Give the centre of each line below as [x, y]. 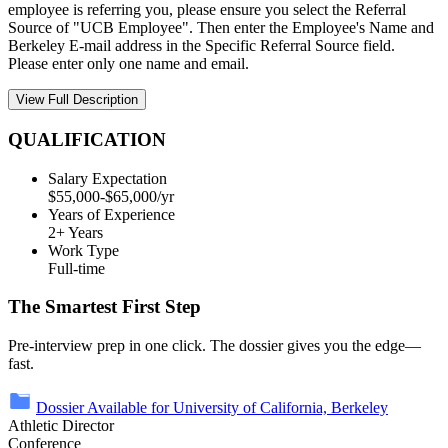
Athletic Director [61, 426]
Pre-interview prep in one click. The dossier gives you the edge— [214, 346]
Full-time [76, 268]
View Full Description [77, 100]
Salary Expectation [107, 178]
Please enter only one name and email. [128, 64]
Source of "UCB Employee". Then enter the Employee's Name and [221, 28]
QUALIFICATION [87, 139]
